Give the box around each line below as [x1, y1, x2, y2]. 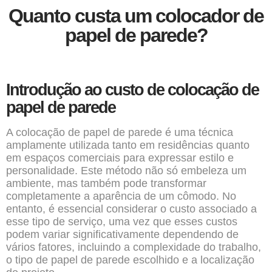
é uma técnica [162, 126, 233, 138]
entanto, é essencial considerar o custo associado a [6, 203, 257, 215]
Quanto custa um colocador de [8, 5, 263, 27]
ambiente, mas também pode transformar [6, 177, 206, 189]
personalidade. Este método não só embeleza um [6, 165, 246, 177]
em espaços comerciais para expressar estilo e [6, 152, 234, 164]
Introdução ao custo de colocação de [6, 81, 259, 99]
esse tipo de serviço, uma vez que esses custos [6, 216, 237, 228]
